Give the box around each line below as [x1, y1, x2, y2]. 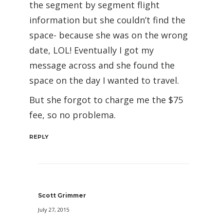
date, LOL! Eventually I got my [29, 44, 154, 56]
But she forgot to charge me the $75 [29, 93, 183, 106]
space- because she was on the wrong [29, 29, 188, 41]
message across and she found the [29, 59, 175, 71]
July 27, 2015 [38, 205, 69, 213]
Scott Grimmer [38, 191, 86, 199]
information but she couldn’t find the [29, 14, 185, 26]
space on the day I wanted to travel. [29, 74, 179, 86]
